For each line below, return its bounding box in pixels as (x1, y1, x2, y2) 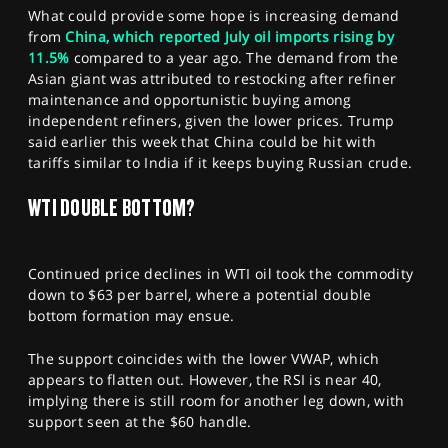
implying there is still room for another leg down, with (28, 390, 405, 410)
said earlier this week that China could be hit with (28, 132, 377, 152)
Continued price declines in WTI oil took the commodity (28, 263, 414, 283)
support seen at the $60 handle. (28, 411, 252, 431)
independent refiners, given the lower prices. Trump (28, 111, 395, 131)
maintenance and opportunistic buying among (28, 90, 352, 110)
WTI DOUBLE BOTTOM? (28, 193, 196, 221)
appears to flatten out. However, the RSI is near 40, (28, 369, 382, 389)
